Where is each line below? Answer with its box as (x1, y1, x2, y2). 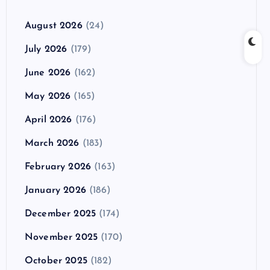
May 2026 (25, 91, 71, 101)
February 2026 (25, 162, 92, 172)
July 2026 (25, 44, 67, 54)
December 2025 (25, 209, 96, 219)
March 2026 (25, 138, 80, 148)
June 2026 (25, 67, 71, 78)
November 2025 (25, 232, 98, 242)
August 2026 (25, 20, 83, 31)
